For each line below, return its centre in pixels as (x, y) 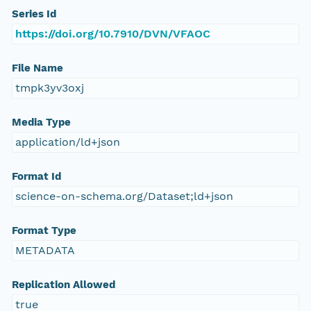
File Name (37, 68)
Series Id (34, 14)
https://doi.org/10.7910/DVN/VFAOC (112, 34)
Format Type (44, 231)
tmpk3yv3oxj (49, 88)
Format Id (36, 177)
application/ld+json (67, 142)
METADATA (45, 251)
